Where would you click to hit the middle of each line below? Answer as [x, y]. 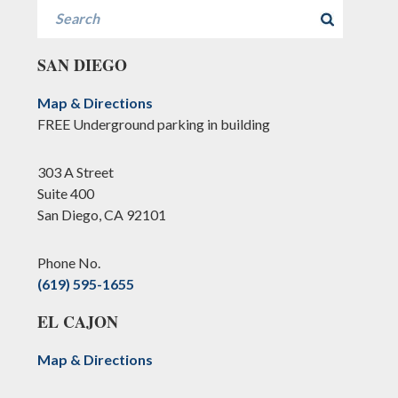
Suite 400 [66, 194]
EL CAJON [78, 322]
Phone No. [69, 263]
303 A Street [76, 172]
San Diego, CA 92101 [102, 215]
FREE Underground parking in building [154, 124]
